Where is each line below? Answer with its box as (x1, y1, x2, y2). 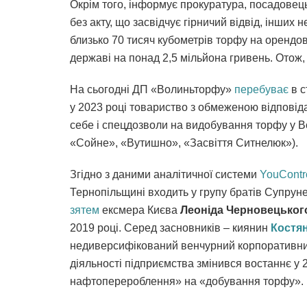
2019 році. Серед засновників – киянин (70, 221, 271, 234)
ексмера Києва (99, 204, 180, 216)
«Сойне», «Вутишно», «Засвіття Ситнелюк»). (70, 136, 298, 149)
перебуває (234, 83, 288, 95)
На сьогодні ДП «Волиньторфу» (70, 83, 234, 95)
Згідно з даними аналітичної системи (70, 168, 260, 180)
